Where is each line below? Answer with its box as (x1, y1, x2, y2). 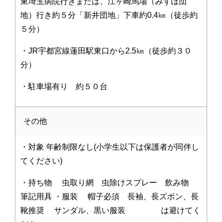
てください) (20, 156, 64, 165)
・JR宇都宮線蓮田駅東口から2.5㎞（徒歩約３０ (20, 46, 192, 55)
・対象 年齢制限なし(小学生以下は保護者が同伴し (20, 142, 199, 151)
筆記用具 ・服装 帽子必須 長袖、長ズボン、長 (20, 192, 199, 201)
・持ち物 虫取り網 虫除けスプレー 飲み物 (20, 178, 197, 187)
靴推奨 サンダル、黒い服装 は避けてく (20, 206, 201, 215)
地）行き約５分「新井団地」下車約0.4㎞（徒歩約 (20, 10, 198, 19)
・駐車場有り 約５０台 (20, 82, 108, 91)
